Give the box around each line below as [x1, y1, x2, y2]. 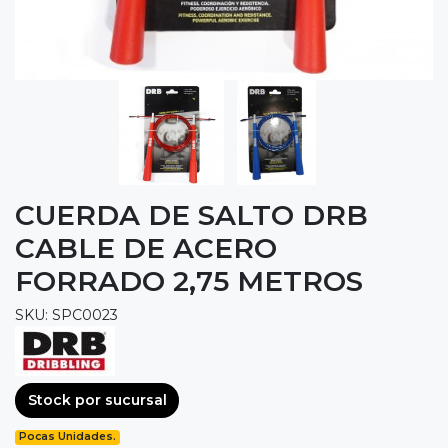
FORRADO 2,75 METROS [15, 263, 363, 298]
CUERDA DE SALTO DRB [15, 197, 368, 232]
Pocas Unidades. [19, 430, 117, 444]
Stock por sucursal [27, 391, 167, 410]
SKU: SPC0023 [15, 305, 118, 324]
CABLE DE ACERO [15, 230, 277, 265]
